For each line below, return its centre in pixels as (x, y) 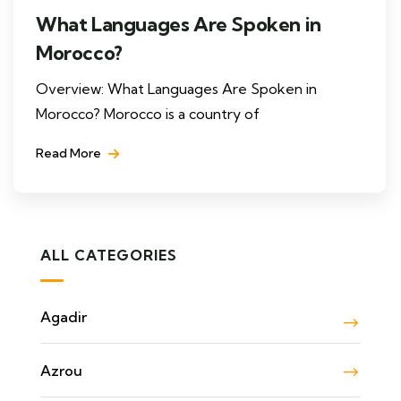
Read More (70, 153)
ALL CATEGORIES (109, 255)
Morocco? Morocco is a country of (148, 113)
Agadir (64, 316)
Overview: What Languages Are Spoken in (176, 88)
